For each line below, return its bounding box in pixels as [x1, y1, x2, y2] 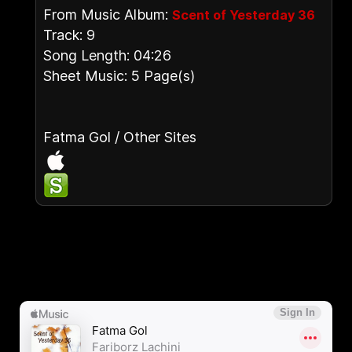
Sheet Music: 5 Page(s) [43, 68, 195, 84]
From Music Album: [43, 6, 172, 23]
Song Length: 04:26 [43, 47, 171, 64]
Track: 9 [43, 27, 95, 43]
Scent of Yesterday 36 [172, 7, 315, 23]
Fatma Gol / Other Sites [43, 129, 196, 145]
